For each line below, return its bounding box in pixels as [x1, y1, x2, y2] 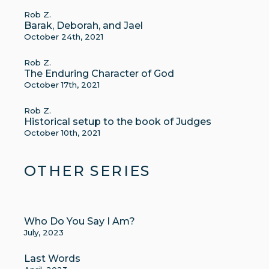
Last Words [24, 253, 80, 264]
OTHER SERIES [24, 162, 151, 180]
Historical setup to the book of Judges [24, 116, 211, 127]
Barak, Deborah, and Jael [24, 20, 143, 31]
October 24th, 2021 [24, 32, 103, 41]
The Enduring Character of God [24, 68, 174, 79]
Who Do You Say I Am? [24, 216, 135, 227]
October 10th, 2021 [24, 128, 100, 138]
